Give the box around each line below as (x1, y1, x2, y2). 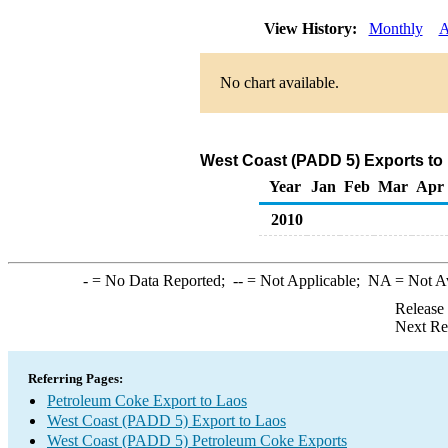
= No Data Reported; (87, 272, 233, 289)
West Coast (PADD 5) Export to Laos (47, 412, 286, 429)
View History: (259, 20, 365, 37)
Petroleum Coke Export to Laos (47, 392, 247, 409)
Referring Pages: (28, 371, 123, 386)
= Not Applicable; (242, 272, 368, 289)
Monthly (368, 20, 423, 37)
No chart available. (219, 74, 339, 91)
